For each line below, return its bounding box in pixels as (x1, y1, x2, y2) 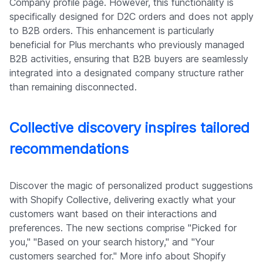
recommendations (9, 140, 129, 158)
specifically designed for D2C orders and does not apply (9, 11, 254, 23)
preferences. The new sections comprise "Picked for (9, 222, 237, 234)
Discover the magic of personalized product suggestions (9, 180, 253, 192)
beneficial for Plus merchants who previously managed (9, 39, 245, 51)
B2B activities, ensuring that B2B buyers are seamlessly (9, 53, 248, 65)
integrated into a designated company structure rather (9, 67, 244, 79)
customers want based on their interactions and (9, 208, 217, 220)
